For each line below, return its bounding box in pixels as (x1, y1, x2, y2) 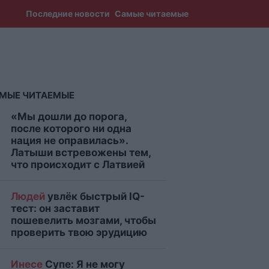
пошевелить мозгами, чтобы (11, 214, 156, 226)
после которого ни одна (11, 122, 131, 134)
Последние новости (25, 8, 110, 19)
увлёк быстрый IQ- (45, 190, 145, 202)
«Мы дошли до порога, (11, 110, 127, 122)
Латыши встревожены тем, (11, 147, 151, 159)
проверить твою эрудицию (11, 226, 147, 238)
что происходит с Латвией (11, 159, 145, 171)
